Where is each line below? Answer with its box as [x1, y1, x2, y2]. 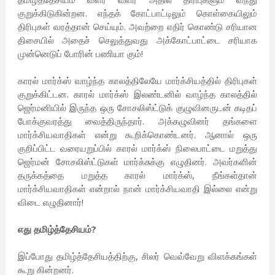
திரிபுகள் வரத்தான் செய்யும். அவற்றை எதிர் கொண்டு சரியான [17, 20, 258, 33]
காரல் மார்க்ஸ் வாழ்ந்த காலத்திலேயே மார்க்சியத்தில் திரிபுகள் [17, 74, 258, 87]
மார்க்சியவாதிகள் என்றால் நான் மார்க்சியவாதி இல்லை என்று [17, 182, 258, 195]
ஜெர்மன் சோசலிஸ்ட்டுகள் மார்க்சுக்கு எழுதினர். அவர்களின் [17, 155, 258, 168]
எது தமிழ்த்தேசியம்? [17, 223, 96, 236]
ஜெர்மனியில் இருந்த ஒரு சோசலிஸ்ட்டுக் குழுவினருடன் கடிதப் [17, 101, 258, 114]
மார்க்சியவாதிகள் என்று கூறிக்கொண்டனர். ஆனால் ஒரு [17, 128, 258, 141]
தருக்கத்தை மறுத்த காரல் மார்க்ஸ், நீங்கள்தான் [17, 169, 258, 182]
